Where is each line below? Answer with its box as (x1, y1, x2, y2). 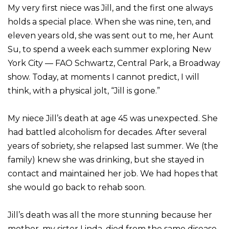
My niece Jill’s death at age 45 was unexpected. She (8, 113, 218, 123)
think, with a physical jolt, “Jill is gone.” (8, 85, 162, 96)
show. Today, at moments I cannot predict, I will (8, 72, 199, 82)
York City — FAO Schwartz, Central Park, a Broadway (8, 58, 220, 68)
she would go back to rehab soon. (8, 182, 148, 192)
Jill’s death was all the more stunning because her (8, 210, 212, 220)
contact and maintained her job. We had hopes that (8, 168, 218, 178)
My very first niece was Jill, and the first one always (8, 3, 213, 13)
